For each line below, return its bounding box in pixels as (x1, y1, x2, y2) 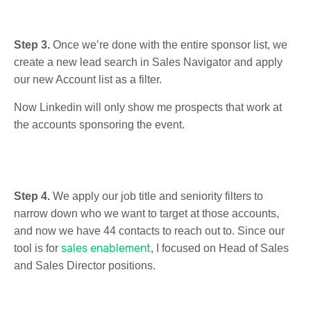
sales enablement (61, 240, 151, 255)
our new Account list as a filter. (14, 73, 162, 85)
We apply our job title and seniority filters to (53, 190, 263, 202)
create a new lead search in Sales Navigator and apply (14, 56, 283, 68)
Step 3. (14, 38, 53, 51)
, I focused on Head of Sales (151, 242, 289, 254)
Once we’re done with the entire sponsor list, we (53, 38, 287, 51)
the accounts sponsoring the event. (14, 118, 185, 131)
